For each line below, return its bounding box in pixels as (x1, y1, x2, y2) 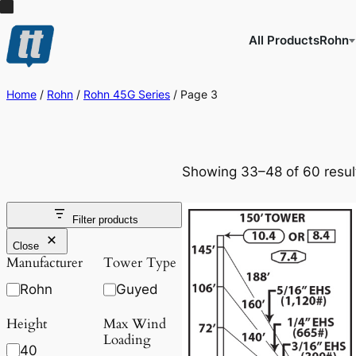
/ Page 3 (170, 87, 218, 101)
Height (6, 314, 47, 333)
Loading (103, 330, 151, 349)
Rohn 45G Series (83, 87, 170, 101)
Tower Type (103, 253, 176, 273)
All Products (248, 32, 319, 48)
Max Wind (103, 314, 166, 333)
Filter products (72, 214, 139, 226)
